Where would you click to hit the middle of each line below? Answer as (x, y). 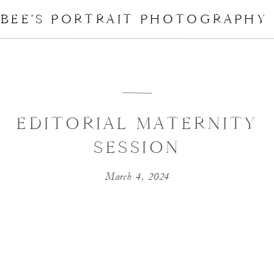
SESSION (137, 147)
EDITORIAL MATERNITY (137, 123)
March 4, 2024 (137, 176)
